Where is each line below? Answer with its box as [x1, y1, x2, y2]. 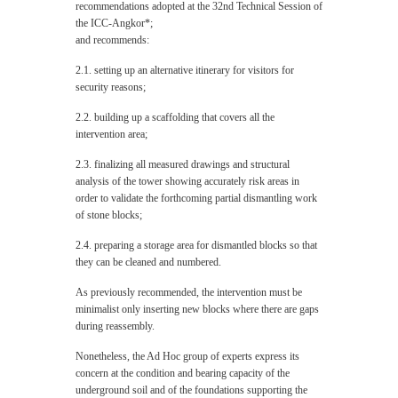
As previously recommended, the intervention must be [76, 286, 302, 298]
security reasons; [76, 81, 146, 93]
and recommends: [76, 34, 149, 46]
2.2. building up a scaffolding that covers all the [76, 111, 275, 123]
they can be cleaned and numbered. [76, 256, 221, 268]
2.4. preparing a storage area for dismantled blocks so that [76, 239, 317, 251]
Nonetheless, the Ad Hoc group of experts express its [76, 350, 299, 362]
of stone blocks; [76, 209, 142, 221]
